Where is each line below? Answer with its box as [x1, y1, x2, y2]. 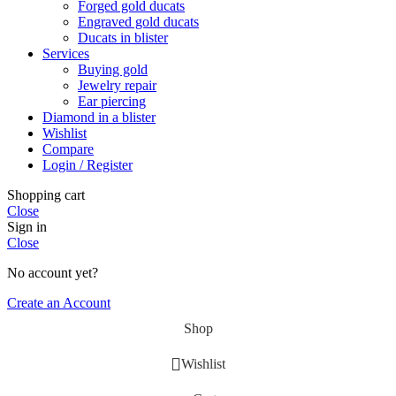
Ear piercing [78, 93, 146, 109]
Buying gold [78, 61, 148, 77]
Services [42, 45, 89, 61]
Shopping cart [7, 187, 85, 202]
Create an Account [7, 294, 110, 310]
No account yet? [7, 264, 98, 280]
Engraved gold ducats [78, 13, 199, 29]
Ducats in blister [78, 29, 168, 45]
